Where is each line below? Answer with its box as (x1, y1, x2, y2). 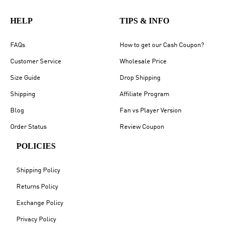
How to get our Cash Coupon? (120, 41, 204, 49)
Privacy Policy (16, 216, 56, 223)
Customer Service (10, 58, 61, 65)
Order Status (10, 123, 47, 130)
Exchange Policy (16, 199, 63, 207)
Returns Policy (16, 183, 58, 190)
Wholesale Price (120, 58, 167, 65)
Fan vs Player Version (120, 107, 181, 114)
